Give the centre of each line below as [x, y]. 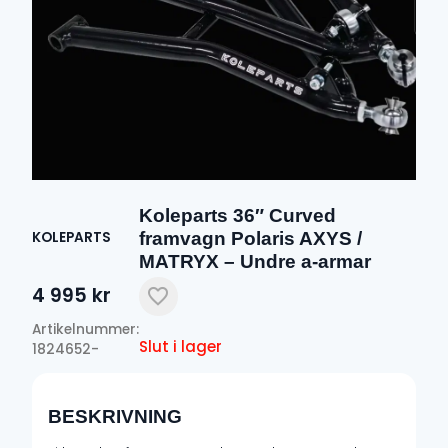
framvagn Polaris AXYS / [250, 238]
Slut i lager [180, 346]
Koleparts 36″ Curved [237, 215]
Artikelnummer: [85, 329]
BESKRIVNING [115, 417]
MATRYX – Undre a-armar [255, 261]
